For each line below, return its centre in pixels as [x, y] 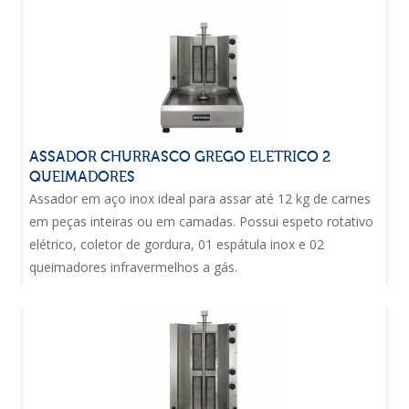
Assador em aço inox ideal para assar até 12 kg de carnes [200, 199]
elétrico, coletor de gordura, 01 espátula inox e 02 [177, 244]
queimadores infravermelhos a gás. [133, 267]
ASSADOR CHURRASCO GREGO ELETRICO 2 [180, 157]
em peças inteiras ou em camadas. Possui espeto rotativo [201, 221]
